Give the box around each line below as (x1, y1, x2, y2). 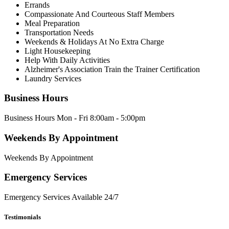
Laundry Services (25, 74, 81, 83)
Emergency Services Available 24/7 (4, 193, 119, 202)
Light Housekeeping (25, 46, 90, 55)
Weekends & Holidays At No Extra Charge (25, 37, 164, 46)
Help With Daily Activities (25, 55, 110, 64)
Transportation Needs (25, 28, 94, 37)
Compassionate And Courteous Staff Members (25, 9, 174, 18)
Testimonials (4, 213, 41, 221)
